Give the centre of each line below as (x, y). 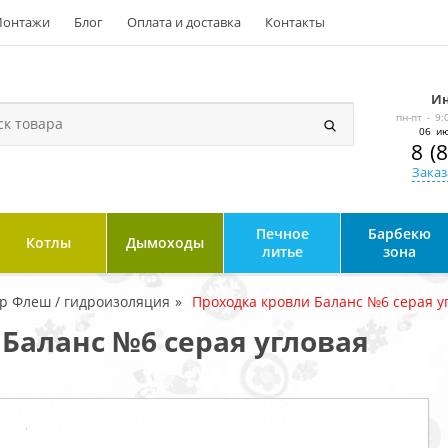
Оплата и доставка (184, 22)
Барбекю (399, 233)
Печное (282, 233)
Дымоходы (165, 242)
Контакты (295, 22)
